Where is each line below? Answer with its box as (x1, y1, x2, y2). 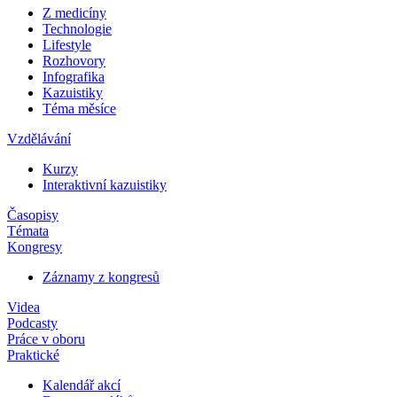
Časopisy (7, 207, 58, 223)
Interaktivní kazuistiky (43, 177, 167, 193)
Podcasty (7, 315, 58, 331)
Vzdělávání (7, 131, 71, 147)
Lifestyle (43, 37, 91, 53)
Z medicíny (43, 5, 106, 21)
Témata (7, 223, 49, 239)
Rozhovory (43, 53, 105, 69)
